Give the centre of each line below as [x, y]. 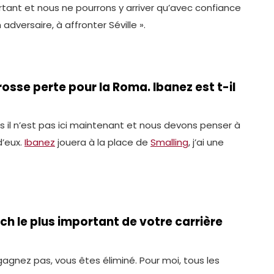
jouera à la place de [103, 143]
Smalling [169, 143]
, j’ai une [206, 143]
